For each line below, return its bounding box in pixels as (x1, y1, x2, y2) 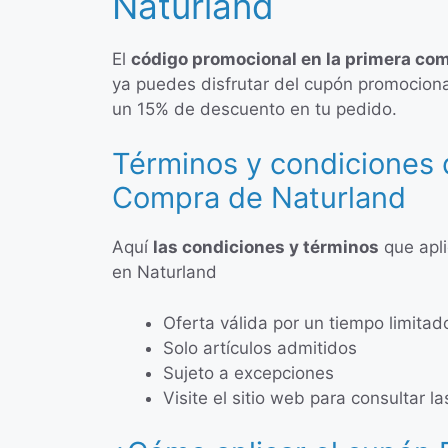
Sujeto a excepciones (163, 362, 334, 383)
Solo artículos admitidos (163, 337, 357, 358)
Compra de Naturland (112, 180, 406, 215)
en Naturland (112, 262, 217, 282)
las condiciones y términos (153, 237, 379, 257)
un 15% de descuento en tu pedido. (112, 98, 397, 119)
